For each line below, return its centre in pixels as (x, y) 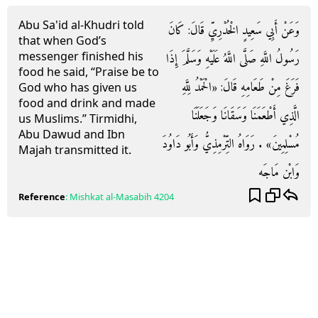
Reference (42, 197)
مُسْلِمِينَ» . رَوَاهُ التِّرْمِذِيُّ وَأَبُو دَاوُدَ (231, 144)
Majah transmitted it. (75, 150)
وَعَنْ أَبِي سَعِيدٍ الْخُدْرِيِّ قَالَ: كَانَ (234, 31)
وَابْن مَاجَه (279, 173)
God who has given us (78, 87)
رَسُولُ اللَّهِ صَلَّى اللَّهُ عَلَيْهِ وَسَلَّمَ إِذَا (233, 59)
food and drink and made (87, 103)
